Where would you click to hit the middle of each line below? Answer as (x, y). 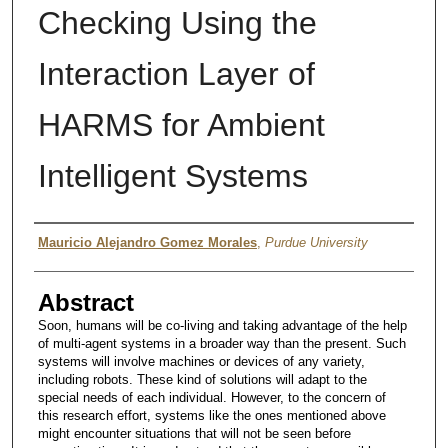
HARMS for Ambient (181, 124)
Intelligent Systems (172, 175)
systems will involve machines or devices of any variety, (201, 361)
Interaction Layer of (176, 73)
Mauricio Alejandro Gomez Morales (147, 242)
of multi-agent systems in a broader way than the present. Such (221, 343)
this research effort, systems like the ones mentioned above (211, 415)
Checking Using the (177, 22)
